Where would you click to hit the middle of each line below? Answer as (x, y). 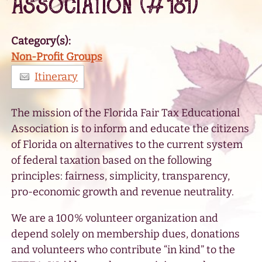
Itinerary (56, 77)
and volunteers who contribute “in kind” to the (123, 250)
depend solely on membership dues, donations (126, 234)
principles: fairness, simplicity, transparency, (121, 176)
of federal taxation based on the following (112, 160)
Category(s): (41, 41)
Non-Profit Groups (57, 57)
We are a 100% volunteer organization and (115, 218)
